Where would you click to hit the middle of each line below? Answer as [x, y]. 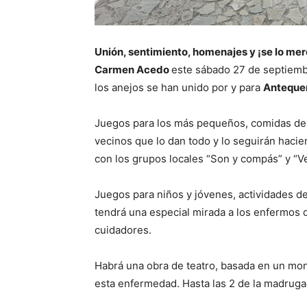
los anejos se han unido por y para [179, 88]
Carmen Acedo [133, 70]
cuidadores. [123, 230]
